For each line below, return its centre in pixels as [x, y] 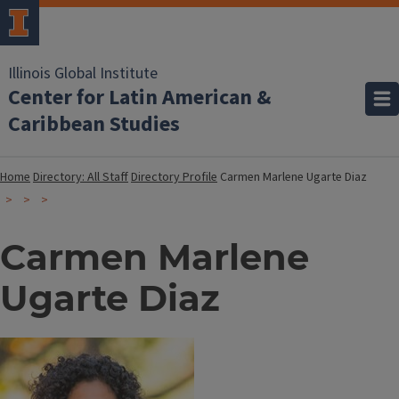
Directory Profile [174, 177]
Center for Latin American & [139, 98]
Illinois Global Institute [83, 73]
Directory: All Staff [81, 177]
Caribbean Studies [94, 124]
